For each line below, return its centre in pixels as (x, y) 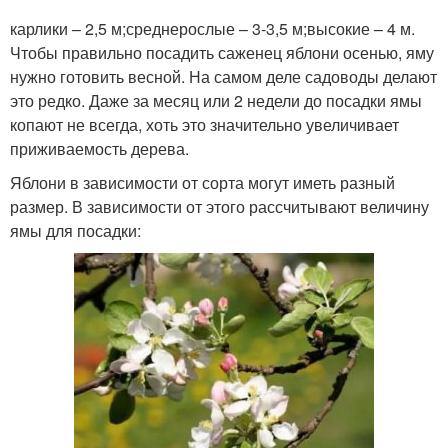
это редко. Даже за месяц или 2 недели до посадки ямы (216, 100)
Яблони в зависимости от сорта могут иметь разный (202, 182)
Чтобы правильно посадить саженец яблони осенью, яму (222, 52)
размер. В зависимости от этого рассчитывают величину (219, 206)
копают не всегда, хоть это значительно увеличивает (204, 124)
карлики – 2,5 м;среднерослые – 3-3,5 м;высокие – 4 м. (212, 28)
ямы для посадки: (75, 230)
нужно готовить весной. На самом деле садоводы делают (223, 76)
